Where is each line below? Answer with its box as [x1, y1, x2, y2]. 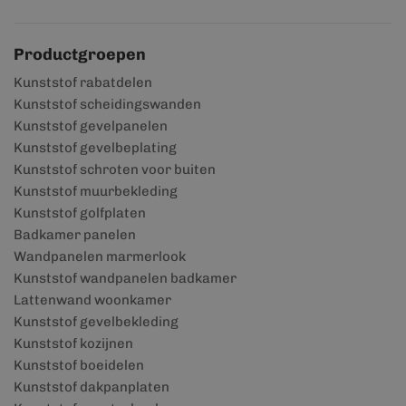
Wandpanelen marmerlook [14, 248, 186, 265]
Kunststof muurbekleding [14, 183, 178, 199]
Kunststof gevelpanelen [14, 118, 168, 134]
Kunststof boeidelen [14, 357, 144, 373]
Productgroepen [14, 44, 146, 64]
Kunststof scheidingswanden [14, 96, 201, 112]
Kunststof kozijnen [14, 335, 133, 352]
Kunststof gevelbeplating [14, 140, 177, 156]
